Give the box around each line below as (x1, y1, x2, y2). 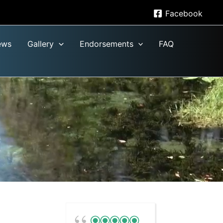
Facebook (165, 8, 203, 18)
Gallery (27, 38, 54, 49)
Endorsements (79, 38, 133, 49)
